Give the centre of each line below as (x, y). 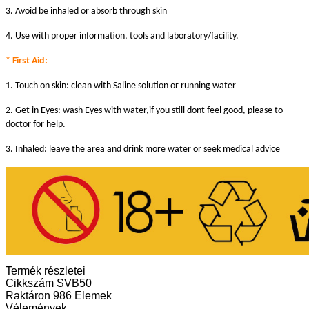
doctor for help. (36, 125)
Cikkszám (31, 283)
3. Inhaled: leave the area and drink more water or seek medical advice (143, 150)
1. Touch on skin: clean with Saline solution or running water (121, 86)
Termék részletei (46, 271)
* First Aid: (27, 61)
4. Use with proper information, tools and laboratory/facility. (122, 37)
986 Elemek (82, 296)
